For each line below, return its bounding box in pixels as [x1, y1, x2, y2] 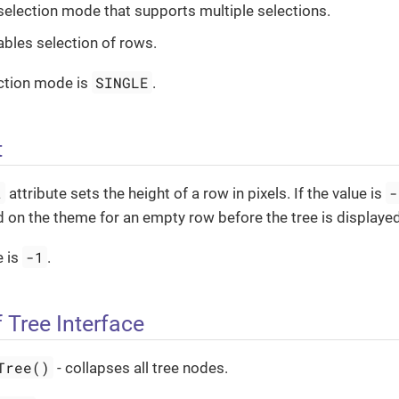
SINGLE [95, 73, 150, 93]
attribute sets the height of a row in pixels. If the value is [5, 184, 387, 203]
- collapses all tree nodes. [53, 359, 229, 378]
